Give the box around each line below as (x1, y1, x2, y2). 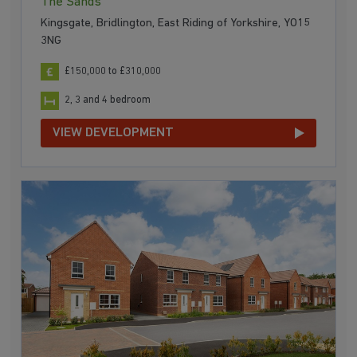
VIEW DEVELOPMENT (53, 125, 175, 139)
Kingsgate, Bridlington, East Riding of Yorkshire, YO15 (41, 17, 311, 29)
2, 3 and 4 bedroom (65, 95, 151, 106)
